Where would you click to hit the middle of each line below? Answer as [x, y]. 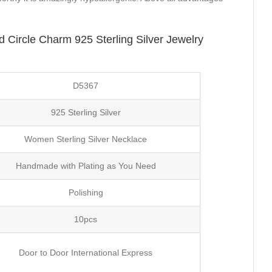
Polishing [86, 192]
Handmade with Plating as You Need [86, 165]
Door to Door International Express [86, 252]
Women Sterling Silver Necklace [86, 139]
